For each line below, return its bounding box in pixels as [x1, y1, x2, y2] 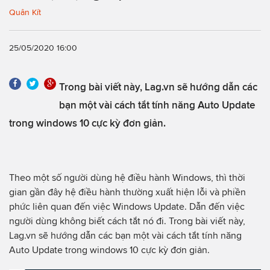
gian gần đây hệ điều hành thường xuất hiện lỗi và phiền [9, 186, 246, 197]
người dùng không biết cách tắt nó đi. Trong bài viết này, [9, 215, 245, 226]
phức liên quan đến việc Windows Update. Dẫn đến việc [9, 201, 245, 212]
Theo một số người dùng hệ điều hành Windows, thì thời [9, 172, 245, 183]
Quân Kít [9, 8, 41, 17]
